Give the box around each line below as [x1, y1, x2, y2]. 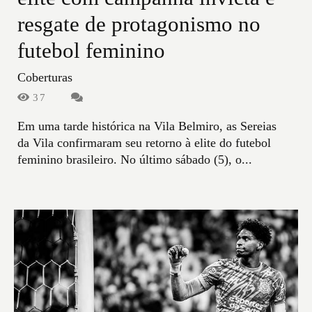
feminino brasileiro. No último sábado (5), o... [17, 153, 252, 167]
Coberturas [17, 70, 72, 85]
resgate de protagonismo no [17, 13, 260, 37]
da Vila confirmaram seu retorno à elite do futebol [17, 136, 271, 150]
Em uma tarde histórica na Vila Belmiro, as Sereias [17, 119, 276, 134]
